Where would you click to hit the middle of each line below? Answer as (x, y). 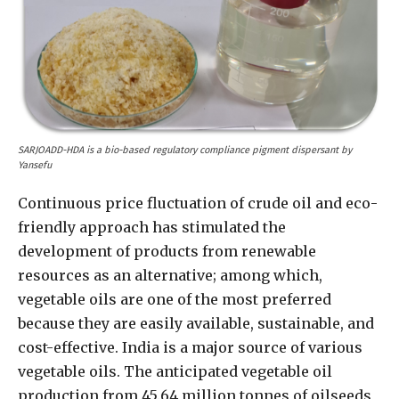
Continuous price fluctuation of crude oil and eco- (198, 204)
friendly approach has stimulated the (152, 228)
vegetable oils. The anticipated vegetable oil (175, 372)
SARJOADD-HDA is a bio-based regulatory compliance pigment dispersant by (185, 151)
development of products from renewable (167, 252)
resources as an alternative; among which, (170, 276)
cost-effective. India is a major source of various (190, 348)
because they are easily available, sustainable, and (196, 324)
